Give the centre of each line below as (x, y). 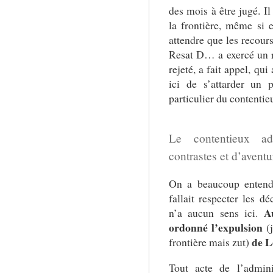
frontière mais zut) (210, 242)
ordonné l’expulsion (215, 227)
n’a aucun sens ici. (216, 212)
